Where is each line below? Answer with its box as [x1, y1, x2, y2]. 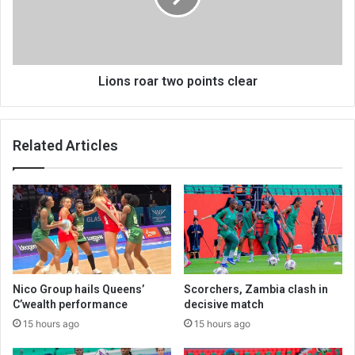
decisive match [184, 298, 264, 311]
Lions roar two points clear [97, 74, 258, 90]
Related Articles [13, 137, 118, 155]
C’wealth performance [13, 298, 128, 311]
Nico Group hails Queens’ [13, 283, 144, 296]
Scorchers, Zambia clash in [184, 283, 328, 296]
